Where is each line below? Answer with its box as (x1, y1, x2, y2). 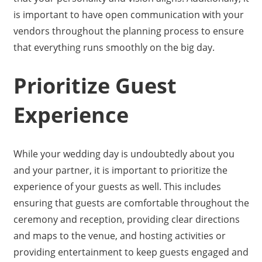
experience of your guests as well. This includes (13, 180, 221, 193)
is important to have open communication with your (13, 8, 244, 21)
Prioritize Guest (13, 71, 177, 100)
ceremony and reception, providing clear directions (13, 212, 240, 226)
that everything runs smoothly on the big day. (13, 40, 215, 54)
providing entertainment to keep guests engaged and (13, 245, 249, 258)
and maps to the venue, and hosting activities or (13, 229, 226, 242)
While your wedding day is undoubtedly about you (13, 147, 235, 160)
